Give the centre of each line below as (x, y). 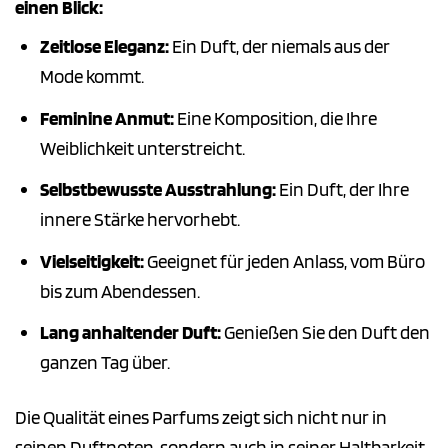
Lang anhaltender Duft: (130, 333)
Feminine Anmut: (106, 118)
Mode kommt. (91, 77)
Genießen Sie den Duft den (325, 333)
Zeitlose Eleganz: (104, 47)
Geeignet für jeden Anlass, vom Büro (284, 261)
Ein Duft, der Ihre (342, 190)
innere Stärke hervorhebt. (139, 220)
